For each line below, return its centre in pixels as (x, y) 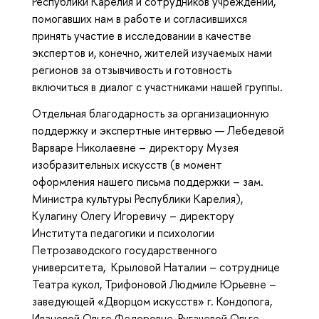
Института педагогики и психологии (123, 232)
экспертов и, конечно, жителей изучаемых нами (152, 53)
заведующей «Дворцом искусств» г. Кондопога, (152, 301)
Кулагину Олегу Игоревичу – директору (133, 215)
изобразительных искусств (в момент (127, 164)
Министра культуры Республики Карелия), (137, 198)
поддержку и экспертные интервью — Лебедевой (158, 130)
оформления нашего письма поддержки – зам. (148, 181)
